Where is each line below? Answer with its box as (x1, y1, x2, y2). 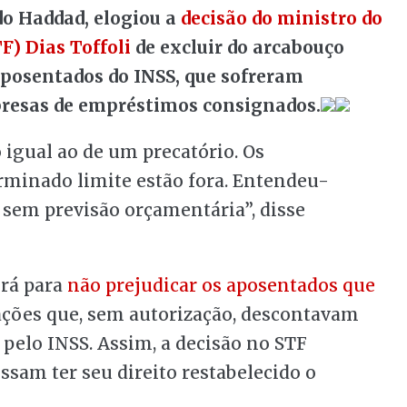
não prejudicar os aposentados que (67, 274, 375, 296)
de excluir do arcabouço (131, 36, 344, 58)
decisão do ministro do (181, 7, 382, 29)
